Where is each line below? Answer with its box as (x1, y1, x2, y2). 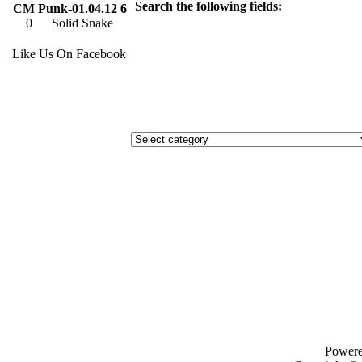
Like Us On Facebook (12, 47, 126, 61)
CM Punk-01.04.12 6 (12, 2, 127, 15)
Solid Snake (52, 16, 113, 30)
